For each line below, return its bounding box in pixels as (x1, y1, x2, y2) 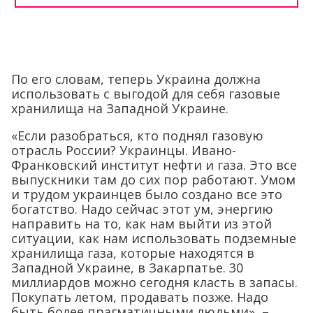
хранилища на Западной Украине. (11, 99, 228, 117)
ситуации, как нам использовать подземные (11, 229, 296, 247)
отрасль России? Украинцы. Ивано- (11, 141, 236, 159)
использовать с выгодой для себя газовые (11, 85, 280, 102)
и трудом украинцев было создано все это (11, 185, 282, 203)
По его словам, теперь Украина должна (11, 70, 261, 87)
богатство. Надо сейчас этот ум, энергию (11, 200, 273, 217)
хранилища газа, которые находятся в (11, 244, 254, 261)
